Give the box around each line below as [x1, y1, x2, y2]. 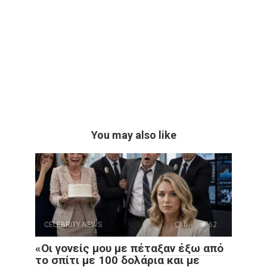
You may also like [91, 129, 176, 142]
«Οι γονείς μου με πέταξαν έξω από [35, 241, 223, 256]
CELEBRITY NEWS [44, 221, 102, 229]
